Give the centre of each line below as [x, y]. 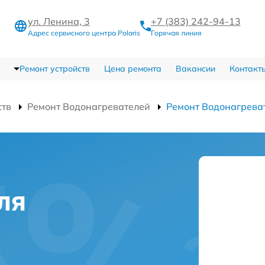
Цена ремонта [132, 69]
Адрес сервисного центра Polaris [84, 33]
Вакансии [195, 69]
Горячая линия [176, 33]
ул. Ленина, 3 [59, 21]
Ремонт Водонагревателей [89, 106]
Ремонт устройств [54, 69]
